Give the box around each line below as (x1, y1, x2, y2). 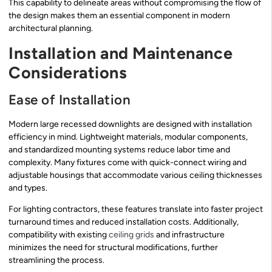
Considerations (8, 62, 127, 83)
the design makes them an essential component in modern (8, 10, 230, 21)
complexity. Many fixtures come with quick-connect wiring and (8, 157, 246, 168)
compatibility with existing (8, 229, 109, 240)
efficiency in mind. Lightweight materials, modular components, (8, 131, 248, 142)
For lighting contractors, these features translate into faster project (8, 204, 263, 215)
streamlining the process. (8, 255, 104, 266)
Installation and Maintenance (8, 42, 233, 63)
